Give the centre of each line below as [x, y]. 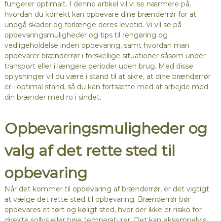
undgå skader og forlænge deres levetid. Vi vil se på [93, 25]
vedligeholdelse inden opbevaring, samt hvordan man [97, 46]
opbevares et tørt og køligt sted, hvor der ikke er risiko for [103, 210]
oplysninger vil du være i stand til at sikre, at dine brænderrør [107, 77]
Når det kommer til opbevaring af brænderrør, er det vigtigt [107, 189]
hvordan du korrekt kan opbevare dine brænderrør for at [100, 15]
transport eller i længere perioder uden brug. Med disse [99, 66]
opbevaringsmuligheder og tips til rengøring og [86, 35]
